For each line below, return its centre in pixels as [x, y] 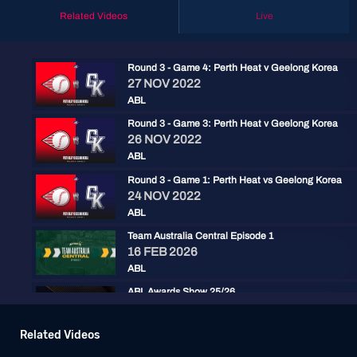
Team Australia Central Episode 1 [200, 235]
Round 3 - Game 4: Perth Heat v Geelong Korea [233, 68]
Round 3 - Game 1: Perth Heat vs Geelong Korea [235, 180]
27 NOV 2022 [164, 84]
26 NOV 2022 [165, 140]
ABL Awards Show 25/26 [181, 292]
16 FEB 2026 [163, 251]
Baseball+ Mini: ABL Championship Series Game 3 [159, 348]
